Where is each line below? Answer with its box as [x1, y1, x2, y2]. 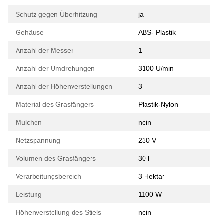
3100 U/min [138, 64, 174, 72]
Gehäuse [16, 28, 44, 36]
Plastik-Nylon [138, 100, 178, 108]
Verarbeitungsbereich [16, 172, 81, 180]
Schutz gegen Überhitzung [16, 10, 97, 18]
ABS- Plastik [138, 28, 176, 36]
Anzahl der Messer [16, 46, 73, 54]
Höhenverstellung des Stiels [16, 208, 101, 216]
